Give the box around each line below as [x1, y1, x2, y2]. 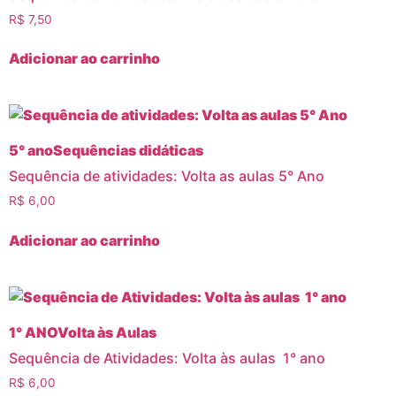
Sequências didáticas [53, 141, 203, 160]
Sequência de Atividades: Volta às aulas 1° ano [9, 349, 325, 368]
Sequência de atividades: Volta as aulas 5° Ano [9, 167, 324, 186]
